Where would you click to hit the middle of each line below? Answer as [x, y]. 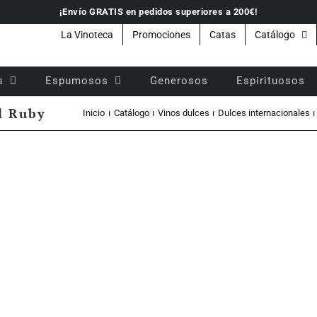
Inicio [94, 113]
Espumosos [77, 80]
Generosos [179, 80]
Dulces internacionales [264, 113]
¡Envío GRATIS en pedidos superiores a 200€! [158, 12]
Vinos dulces [183, 113]
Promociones [161, 35]
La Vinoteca [87, 35]
